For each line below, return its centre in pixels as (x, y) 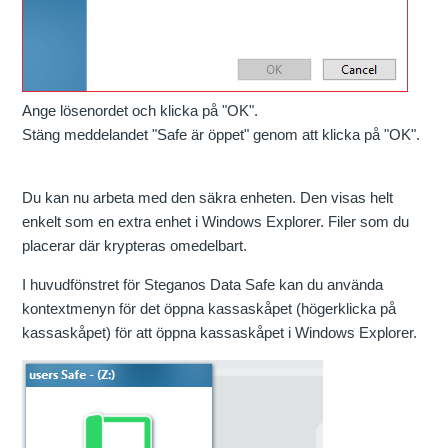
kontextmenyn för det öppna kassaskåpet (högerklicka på (209, 309)
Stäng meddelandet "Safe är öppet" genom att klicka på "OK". (221, 135)
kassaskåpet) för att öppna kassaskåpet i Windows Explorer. (220, 333)
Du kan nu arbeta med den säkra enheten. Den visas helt (208, 198)
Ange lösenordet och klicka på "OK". (140, 111)
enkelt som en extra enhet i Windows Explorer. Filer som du (216, 222)
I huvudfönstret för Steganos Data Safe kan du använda (203, 285)
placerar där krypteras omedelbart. (135, 246)
